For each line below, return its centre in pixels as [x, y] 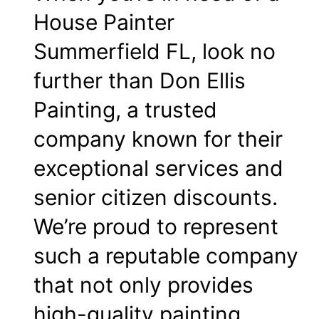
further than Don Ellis [140, 80]
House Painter [104, 22]
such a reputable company [166, 255]
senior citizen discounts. [156, 197]
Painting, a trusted [125, 109]
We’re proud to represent [156, 226]
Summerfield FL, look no [155, 51]
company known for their [158, 138]
